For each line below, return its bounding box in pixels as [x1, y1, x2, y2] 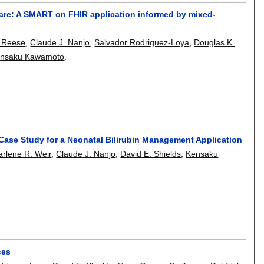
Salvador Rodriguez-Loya [94, 37, 190, 47]
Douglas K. [194, 37, 235, 47]
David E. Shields [120, 149, 181, 159]
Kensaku [186, 149, 219, 159]
